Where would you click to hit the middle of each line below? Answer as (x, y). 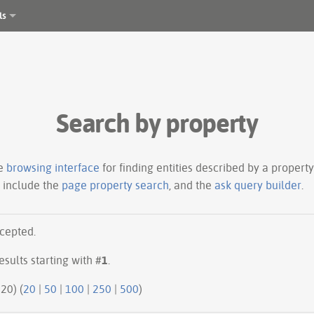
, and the (192, 185)
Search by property (157, 122)
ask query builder (258, 185)
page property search (115, 185)
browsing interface (53, 167)
